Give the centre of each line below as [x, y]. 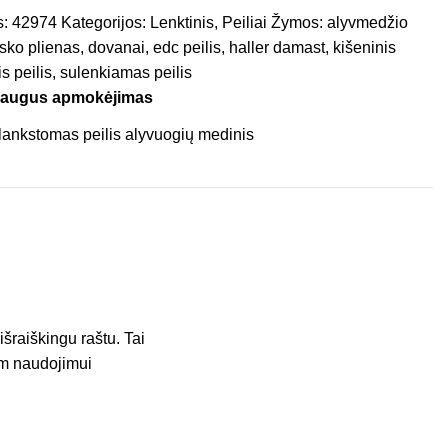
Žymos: [296, 23]
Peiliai [244, 23]
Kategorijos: [103, 23]
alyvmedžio [367, 23]
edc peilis [186, 48]
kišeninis [364, 48]
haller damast [276, 48]
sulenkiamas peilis [125, 73]
